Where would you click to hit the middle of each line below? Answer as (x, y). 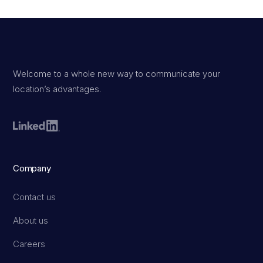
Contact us (35, 197)
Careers (29, 244)
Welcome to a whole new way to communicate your (117, 74)
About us (31, 220)
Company (32, 168)
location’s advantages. (57, 89)
